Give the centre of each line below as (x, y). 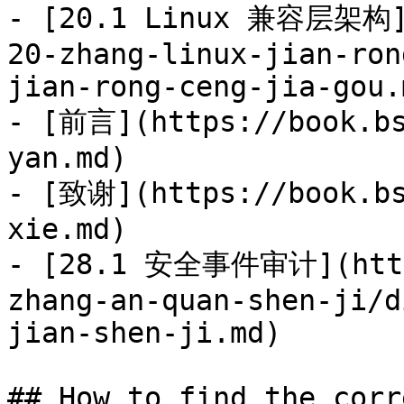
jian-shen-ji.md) (144, 333)
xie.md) (67, 229)
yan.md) (67, 158)
